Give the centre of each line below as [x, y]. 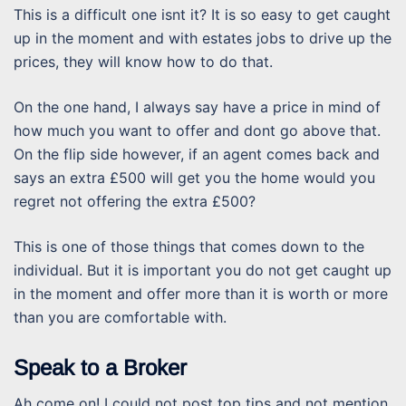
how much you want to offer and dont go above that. [197, 130]
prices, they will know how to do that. [143, 61]
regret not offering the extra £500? [135, 201]
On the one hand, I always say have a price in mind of [197, 106]
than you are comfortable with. [120, 317]
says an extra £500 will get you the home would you [194, 177]
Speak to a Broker [100, 367]
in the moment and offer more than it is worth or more [201, 293]
